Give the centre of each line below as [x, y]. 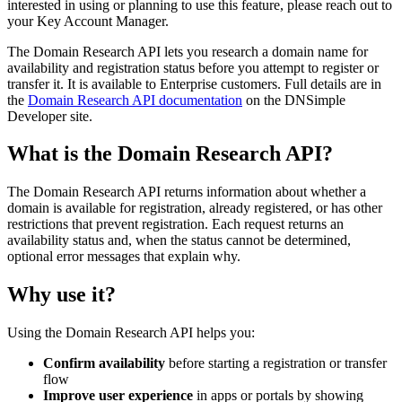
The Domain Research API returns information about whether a [187, 192]
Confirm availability [104, 363]
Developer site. [50, 116]
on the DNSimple [294, 100]
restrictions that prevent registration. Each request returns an [175, 224]
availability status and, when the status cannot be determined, [179, 240]
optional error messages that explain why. [124, 257]
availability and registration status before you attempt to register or [193, 67]
